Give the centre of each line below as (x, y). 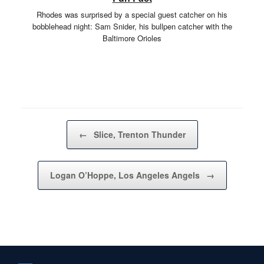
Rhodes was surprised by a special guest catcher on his (132, 14)
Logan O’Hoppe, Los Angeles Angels (126, 175)
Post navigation (47, 126)
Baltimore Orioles (132, 38)
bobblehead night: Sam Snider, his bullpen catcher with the (132, 26)
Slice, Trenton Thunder (138, 134)
